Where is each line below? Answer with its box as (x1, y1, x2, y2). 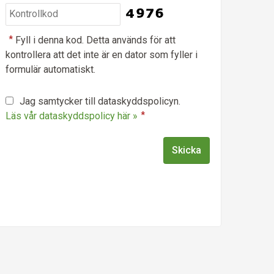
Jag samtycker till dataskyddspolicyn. (19, 95, 180, 107)
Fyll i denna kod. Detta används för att (15, 34, 176, 46)
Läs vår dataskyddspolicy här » (5, 109, 138, 122)
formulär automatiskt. (5, 63, 95, 75)
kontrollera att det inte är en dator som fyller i (5, 48, 198, 61)
